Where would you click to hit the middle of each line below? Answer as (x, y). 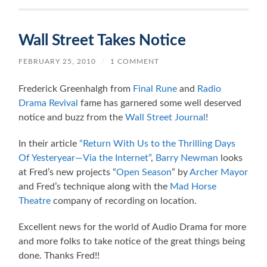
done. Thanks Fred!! (59, 256)
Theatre (35, 201)
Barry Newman (187, 158)
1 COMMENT (135, 62)
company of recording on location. (124, 201)
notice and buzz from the (72, 118)
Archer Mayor (219, 173)
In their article (49, 144)
